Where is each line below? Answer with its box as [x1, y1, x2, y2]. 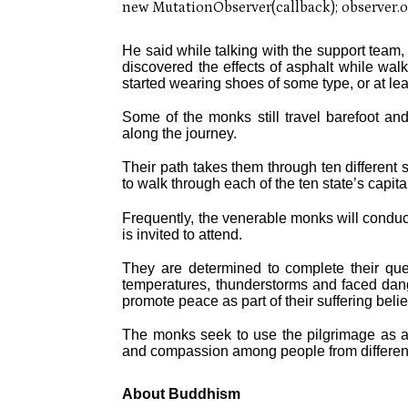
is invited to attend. [122, 226, 243, 242]
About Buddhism [122, 385, 241, 402]
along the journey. [122, 126, 238, 142]
